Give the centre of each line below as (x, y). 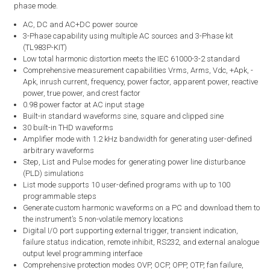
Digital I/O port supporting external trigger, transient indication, (130, 231)
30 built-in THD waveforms (68, 127)
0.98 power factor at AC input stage (83, 105)
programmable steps (59, 196)
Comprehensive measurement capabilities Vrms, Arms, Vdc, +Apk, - (138, 70)
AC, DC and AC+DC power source (80, 24)
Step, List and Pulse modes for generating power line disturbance (134, 162)
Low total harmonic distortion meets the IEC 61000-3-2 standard (131, 59)
